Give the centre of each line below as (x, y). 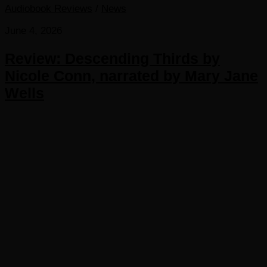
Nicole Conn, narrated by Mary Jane (131, 75)
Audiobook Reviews (49, 9)
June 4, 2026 (33, 31)
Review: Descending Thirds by (112, 58)
